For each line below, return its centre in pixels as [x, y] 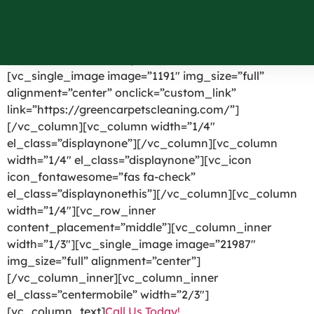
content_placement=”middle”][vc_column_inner [139, 227]
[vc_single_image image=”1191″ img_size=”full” [136, 76]
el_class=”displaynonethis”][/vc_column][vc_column [152, 193]
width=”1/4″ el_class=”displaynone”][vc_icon [129, 160]
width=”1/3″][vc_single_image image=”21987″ [131, 244]
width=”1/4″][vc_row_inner [81, 210]
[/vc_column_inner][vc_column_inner [112, 278]
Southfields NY [116, 22]
